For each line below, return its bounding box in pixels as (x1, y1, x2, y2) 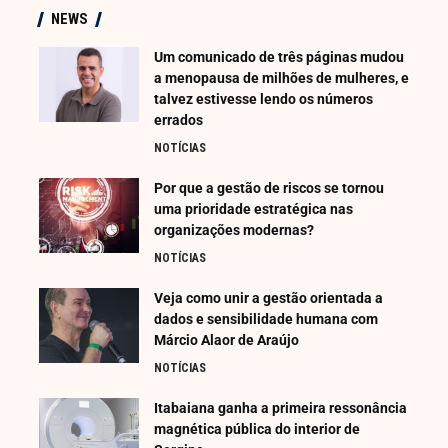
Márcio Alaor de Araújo (154, 332, 299, 349)
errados (154, 112, 203, 129)
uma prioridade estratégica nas (154, 201, 353, 218)
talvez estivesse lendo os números (154, 91, 373, 108)
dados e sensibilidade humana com (154, 311, 378, 328)
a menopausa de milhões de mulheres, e (154, 70, 409, 87)
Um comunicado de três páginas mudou (154, 49, 404, 66)
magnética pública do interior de (154, 421, 360, 438)
